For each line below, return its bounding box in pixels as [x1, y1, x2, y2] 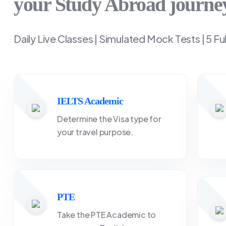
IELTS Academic [57, 95, 124, 106]
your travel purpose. [57, 127, 134, 137]
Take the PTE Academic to [57, 209, 156, 220]
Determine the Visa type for [57, 114, 161, 124]
